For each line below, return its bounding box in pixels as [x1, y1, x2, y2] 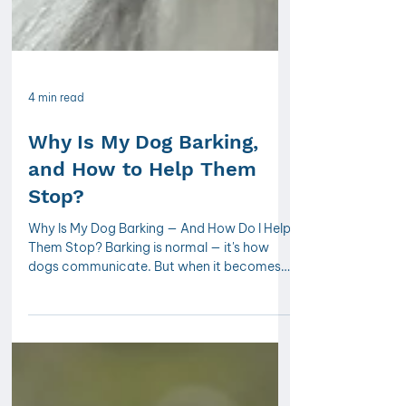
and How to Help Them [28, 252, 256, 275]
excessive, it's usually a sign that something [28, 372, 289, 388]
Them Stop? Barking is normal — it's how [28, 333, 269, 350]
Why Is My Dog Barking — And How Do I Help [28, 314, 291, 331]
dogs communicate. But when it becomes [28, 353, 281, 369]
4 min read [28, 184, 84, 198]
